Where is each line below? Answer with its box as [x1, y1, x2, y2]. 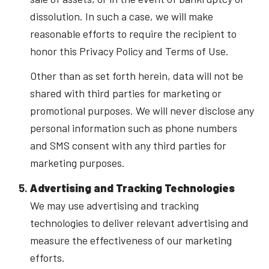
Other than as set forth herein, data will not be [29, 69, 243, 83]
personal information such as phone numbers [29, 121, 237, 135]
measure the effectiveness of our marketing [29, 233, 232, 247]
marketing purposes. [29, 156, 125, 170]
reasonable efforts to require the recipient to [29, 26, 237, 40]
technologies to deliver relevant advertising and [29, 216, 249, 229]
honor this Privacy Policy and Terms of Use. [29, 44, 229, 58]
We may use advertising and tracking [29, 198, 199, 212]
